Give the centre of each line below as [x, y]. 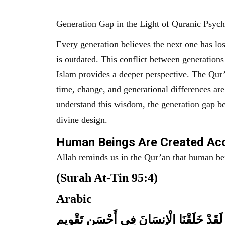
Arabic [74, 199]
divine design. [82, 119]
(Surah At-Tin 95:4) [107, 178]
